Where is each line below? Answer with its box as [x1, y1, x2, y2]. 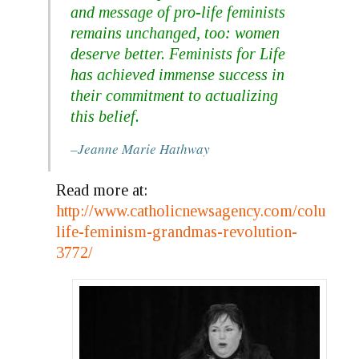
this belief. [71, 107, 139, 126]
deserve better [71, 45, 161, 63]
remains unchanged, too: [71, 24, 235, 42]
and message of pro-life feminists [71, 3, 285, 22]
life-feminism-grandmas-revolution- [56, 223, 297, 241]
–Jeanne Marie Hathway [71, 139, 210, 159]
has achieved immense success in [71, 66, 284, 84]
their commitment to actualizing [71, 87, 278, 105]
